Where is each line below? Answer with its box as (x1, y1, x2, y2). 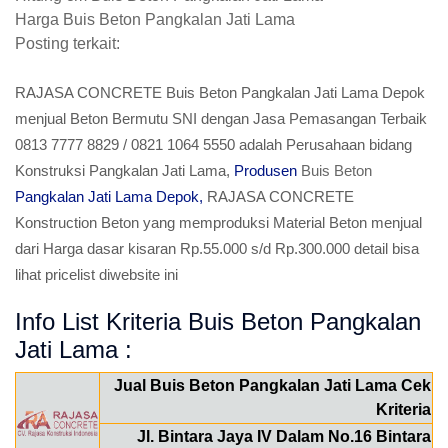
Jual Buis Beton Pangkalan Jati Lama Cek (114, 377, 431, 394)
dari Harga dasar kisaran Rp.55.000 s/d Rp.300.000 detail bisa (15, 240, 419, 257)
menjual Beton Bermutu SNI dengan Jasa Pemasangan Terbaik (15, 110, 427, 127)
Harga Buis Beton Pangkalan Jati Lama (15, 11, 295, 28)
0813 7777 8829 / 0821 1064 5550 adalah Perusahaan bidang (15, 136, 412, 153)
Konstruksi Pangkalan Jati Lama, (15, 162, 234, 179)
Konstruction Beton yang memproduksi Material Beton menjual (15, 214, 422, 231)
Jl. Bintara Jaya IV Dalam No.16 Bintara (137, 428, 431, 445)
